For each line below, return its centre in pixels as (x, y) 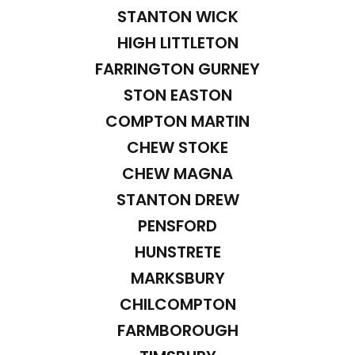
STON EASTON (177, 95)
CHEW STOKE (177, 147)
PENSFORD (177, 225)
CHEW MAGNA (177, 173)
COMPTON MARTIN (177, 121)
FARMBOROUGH (177, 330)
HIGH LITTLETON (177, 42)
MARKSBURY (177, 278)
